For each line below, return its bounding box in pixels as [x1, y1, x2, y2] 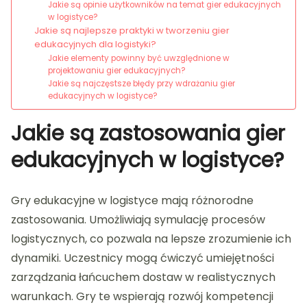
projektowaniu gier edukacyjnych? [48, 65, 186, 77]
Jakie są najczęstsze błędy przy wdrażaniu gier [48, 78, 236, 90]
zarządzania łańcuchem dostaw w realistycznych [11, 269, 275, 286]
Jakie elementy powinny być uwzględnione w [48, 53, 230, 64]
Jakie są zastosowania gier [11, 119, 285, 149]
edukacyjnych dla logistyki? [34, 38, 156, 51]
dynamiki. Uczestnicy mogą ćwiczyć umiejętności [11, 250, 274, 267]
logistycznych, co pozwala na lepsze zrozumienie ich [11, 231, 291, 247]
